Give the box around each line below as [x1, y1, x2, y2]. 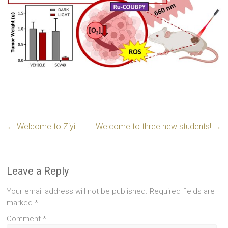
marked [7, 198, 35, 208]
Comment [7, 214, 43, 224]
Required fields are [150, 187, 215, 196]
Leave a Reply [7, 165, 69, 178]
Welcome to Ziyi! [15, 122, 77, 132]
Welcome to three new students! [95, 122, 213, 132]
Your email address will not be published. [7, 187, 148, 196]
